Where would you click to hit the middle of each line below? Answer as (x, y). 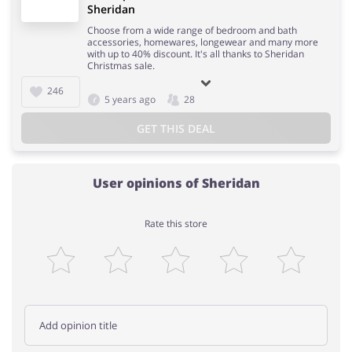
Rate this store (176, 224)
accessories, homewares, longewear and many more (203, 42)
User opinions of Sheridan (176, 183)
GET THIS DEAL (176, 128)
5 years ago (130, 100)
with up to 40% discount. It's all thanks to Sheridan (196, 54)
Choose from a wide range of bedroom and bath (192, 31)
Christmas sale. (121, 66)
